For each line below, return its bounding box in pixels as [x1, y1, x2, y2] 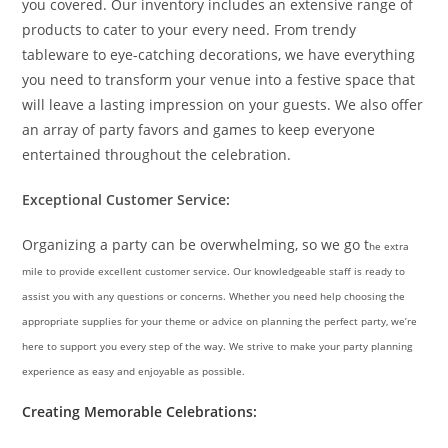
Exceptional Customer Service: [22, 190, 231, 209]
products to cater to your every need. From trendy [22, 20, 357, 39]
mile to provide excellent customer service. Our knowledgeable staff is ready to [22, 264, 406, 278]
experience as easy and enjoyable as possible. [22, 364, 246, 378]
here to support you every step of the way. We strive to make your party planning [22, 339, 413, 353]
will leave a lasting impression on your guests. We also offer [22, 95, 424, 114]
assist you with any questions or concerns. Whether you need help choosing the [22, 289, 406, 303]
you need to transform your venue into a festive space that [22, 70, 416, 89]
